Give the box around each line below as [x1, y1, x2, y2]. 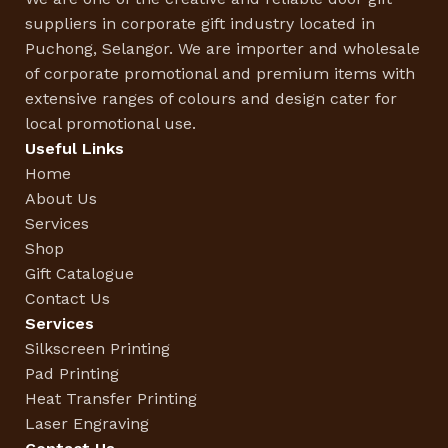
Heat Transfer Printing [25, 389, 197, 409]
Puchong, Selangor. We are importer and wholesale [25, 39, 420, 59]
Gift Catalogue [25, 264, 134, 284]
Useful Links [25, 139, 124, 159]
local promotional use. [25, 114, 196, 134]
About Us [25, 189, 97, 209]
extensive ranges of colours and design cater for [25, 89, 397, 109]
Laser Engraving [25, 414, 149, 434]
